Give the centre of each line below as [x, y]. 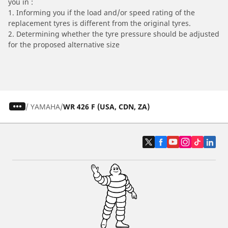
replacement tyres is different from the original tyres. [99, 23]
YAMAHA [45, 106]
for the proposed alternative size [64, 44]
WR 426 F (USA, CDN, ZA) [106, 106]
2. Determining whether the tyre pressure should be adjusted [114, 34]
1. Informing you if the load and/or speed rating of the [102, 12]
